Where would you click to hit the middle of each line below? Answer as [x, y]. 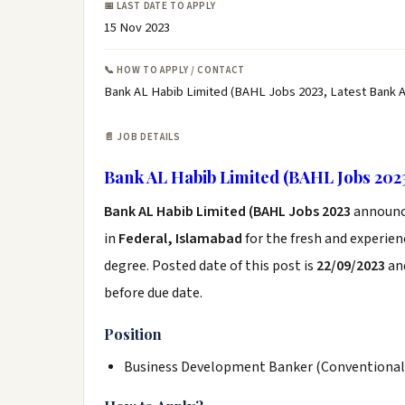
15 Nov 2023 [137, 28]
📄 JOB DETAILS [142, 137]
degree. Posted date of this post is [210, 266]
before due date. [153, 293]
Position [133, 334]
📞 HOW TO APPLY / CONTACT [174, 70]
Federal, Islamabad [180, 239]
